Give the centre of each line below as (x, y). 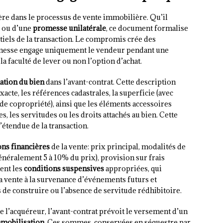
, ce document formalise (147, 28)
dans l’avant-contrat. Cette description (110, 82)
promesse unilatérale (69, 28)
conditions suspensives (64, 169)
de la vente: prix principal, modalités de (118, 147)
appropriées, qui (133, 169)
